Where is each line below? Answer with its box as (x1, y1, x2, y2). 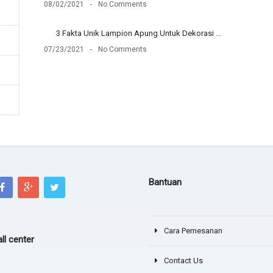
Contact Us (163, 255, 203, 265)
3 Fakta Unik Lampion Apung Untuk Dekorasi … (55, 28, 221, 38)
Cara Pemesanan (163, 225, 222, 235)
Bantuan (148, 176, 182, 188)
